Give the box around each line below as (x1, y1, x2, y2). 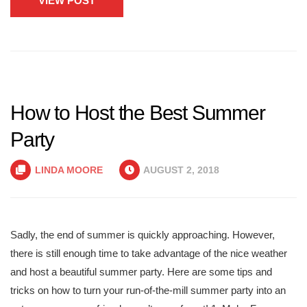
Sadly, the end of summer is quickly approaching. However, (10, 229, 275, 241)
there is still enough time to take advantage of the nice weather (10, 247, 287, 259)
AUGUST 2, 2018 (141, 164, 219, 175)
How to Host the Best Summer (10, 101, 265, 124)
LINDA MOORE (35, 164, 103, 175)
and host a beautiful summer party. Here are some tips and (10, 266, 272, 278)
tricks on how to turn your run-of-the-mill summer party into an (10, 284, 286, 296)
